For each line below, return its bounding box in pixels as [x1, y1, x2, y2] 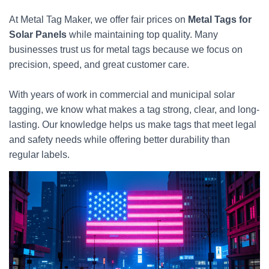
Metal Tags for [188, 14, 252, 25]
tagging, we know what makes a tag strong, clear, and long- [9, 104, 259, 115]
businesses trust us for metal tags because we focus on [9, 44, 243, 55]
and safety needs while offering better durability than [9, 134, 230, 145]
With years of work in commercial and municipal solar [9, 89, 235, 100]
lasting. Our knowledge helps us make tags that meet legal [9, 119, 256, 130]
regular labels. [9, 150, 70, 160]
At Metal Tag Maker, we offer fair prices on [9, 14, 188, 25]
